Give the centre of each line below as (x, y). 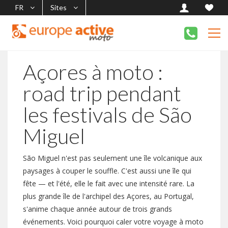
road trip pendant (102, 93)
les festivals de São (107, 115)
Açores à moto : (93, 72)
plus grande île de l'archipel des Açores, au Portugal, (108, 196)
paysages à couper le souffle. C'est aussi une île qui (107, 171)
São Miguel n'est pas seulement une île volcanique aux (112, 158)
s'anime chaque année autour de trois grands (97, 209)
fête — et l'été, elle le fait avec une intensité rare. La (109, 183)
